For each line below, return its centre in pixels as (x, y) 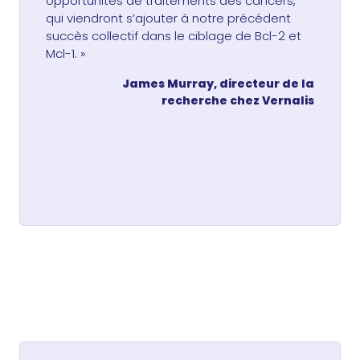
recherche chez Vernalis (238, 101)
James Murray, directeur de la (218, 84)
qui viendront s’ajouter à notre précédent (168, 18)
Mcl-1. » (66, 54)
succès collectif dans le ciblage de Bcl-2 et (174, 36)
